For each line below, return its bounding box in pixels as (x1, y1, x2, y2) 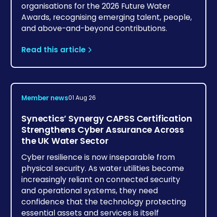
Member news (21, 93, 69, 103)
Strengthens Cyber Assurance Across (21, 123, 185, 136)
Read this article (21, 44, 86, 56)
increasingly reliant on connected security (21, 174, 181, 186)
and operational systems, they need (21, 185, 158, 197)
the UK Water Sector (21, 134, 108, 147)
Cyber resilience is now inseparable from (21, 152, 175, 163)
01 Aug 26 (68, 94, 96, 102)
